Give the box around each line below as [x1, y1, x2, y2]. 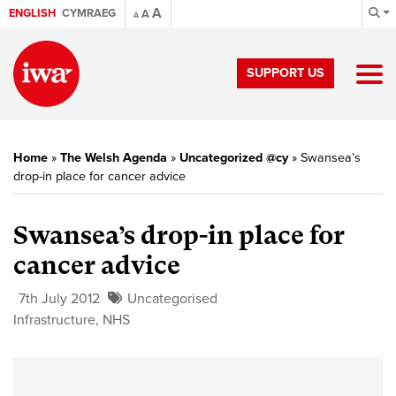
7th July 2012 [19, 290, 100, 308]
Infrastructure [13, 311, 95, 329]
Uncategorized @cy [179, 150, 288, 165]
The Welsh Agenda [60, 150, 167, 165]
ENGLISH [9, 6, 56, 20]
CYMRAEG [62, 6, 116, 20]
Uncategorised [127, 290, 217, 308]
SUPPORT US [247, 65, 324, 80]
